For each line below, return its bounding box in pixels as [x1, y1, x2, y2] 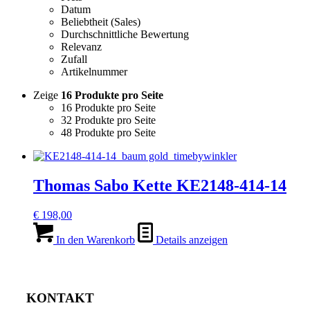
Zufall [61, 53, 87, 65]
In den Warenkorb [53, 233, 135, 246]
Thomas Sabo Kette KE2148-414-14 [33, 176, 286, 194]
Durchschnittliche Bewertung [61, 28, 189, 40]
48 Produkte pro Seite [61, 126, 156, 138]
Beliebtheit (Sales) [61, 15, 140, 28]
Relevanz [61, 40, 102, 53]
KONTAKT [26, 291, 94, 306]
